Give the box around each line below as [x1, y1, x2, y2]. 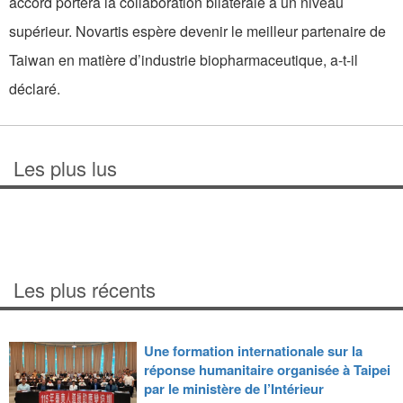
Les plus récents [13, 275, 156, 304]
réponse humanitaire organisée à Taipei [143, 360, 390, 381]
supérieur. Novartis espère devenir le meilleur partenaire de [9, 21, 386, 42]
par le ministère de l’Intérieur [143, 379, 324, 399]
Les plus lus [13, 154, 117, 183]
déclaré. [9, 78, 60, 100]
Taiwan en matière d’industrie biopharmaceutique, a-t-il [9, 49, 358, 71]
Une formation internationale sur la [143, 341, 363, 362]
